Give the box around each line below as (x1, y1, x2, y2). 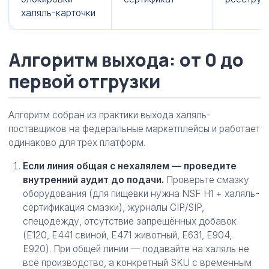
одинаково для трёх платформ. (8, 137, 145, 148)
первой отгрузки (8, 69, 160, 94)
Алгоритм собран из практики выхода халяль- (8, 109, 211, 121)
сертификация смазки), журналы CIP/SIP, (23, 202, 204, 213)
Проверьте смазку (164, 174, 249, 186)
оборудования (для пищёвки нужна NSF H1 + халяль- (23, 188, 259, 199)
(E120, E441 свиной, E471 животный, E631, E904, (23, 229, 232, 241)
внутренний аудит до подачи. (23, 174, 164, 186)
